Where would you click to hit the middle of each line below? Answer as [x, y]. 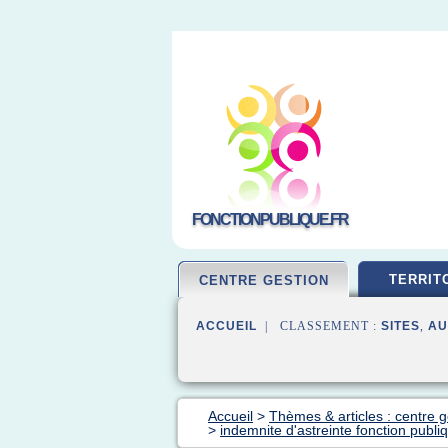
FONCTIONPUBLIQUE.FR [270, 219]
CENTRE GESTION [264, 280]
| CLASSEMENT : [319, 326]
